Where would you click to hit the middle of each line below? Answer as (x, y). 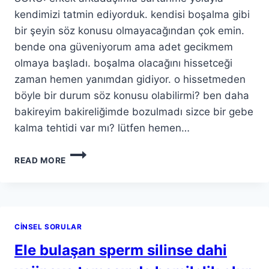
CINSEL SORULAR (48, 226)
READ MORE (41, 160)
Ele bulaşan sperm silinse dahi (121, 250)
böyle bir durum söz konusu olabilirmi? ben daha (132, 95)
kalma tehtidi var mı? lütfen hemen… (102, 128)
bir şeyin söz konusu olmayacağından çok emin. (129, 30)
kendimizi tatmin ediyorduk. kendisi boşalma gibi (132, 14)
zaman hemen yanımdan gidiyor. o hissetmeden (130, 79)
